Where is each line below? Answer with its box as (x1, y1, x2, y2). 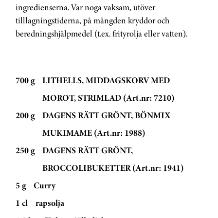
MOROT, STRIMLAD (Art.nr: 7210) (42, 91, 175, 105)
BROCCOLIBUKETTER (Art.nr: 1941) (42, 162, 184, 175)
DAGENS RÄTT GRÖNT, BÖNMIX (42, 109, 170, 122)
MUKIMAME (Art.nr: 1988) (42, 127, 145, 140)
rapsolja (36, 197, 64, 210)
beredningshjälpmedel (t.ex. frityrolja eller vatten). (16, 27, 187, 40)
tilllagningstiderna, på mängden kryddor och (16, 14, 169, 27)
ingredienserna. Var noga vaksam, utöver (16, 1, 155, 14)
